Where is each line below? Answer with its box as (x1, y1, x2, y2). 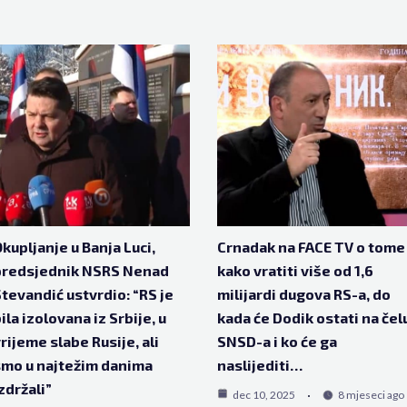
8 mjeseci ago (338, 388, 404, 402)
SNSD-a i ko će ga (217, 333, 337, 350)
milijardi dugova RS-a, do (217, 285, 391, 303)
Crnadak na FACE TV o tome (217, 238, 405, 255)
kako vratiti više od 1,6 (217, 262, 373, 279)
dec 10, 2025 (233, 388, 295, 402)
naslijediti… (217, 356, 303, 373)
